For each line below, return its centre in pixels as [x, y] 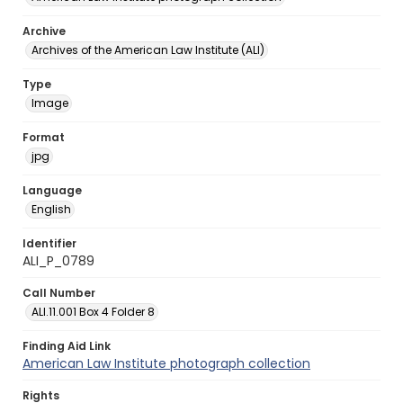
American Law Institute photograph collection [166, 363]
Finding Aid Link [67, 346]
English [51, 209]
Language [52, 190]
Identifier [49, 243]
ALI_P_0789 [58, 261]
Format [44, 137]
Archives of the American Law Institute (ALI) [148, 50]
